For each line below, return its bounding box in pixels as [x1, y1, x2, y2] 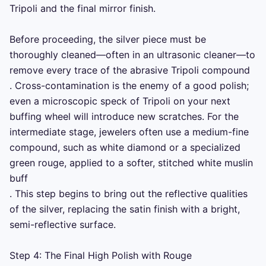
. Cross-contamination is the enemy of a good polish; [9, 80, 249, 92]
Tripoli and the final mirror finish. [9, 2, 156, 15]
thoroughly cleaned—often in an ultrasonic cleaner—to [9, 49, 255, 61]
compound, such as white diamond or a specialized [9, 141, 240, 154]
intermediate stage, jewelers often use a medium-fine [9, 126, 249, 138]
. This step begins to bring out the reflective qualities [9, 188, 248, 200]
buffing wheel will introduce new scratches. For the [9, 110, 239, 123]
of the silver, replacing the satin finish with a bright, [9, 203, 240, 216]
